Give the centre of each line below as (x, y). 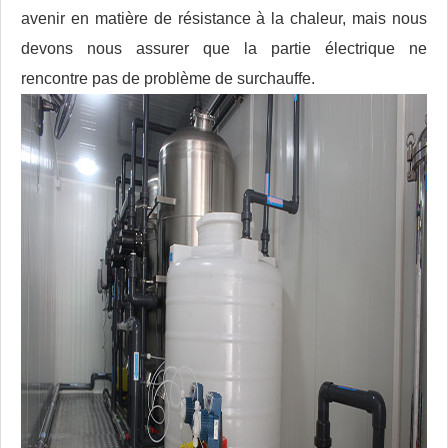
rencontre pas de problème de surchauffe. (168, 79)
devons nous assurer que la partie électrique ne (224, 49)
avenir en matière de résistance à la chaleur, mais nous (224, 19)
